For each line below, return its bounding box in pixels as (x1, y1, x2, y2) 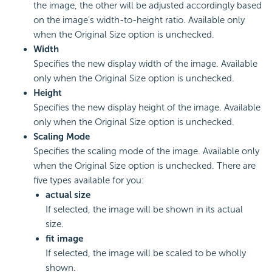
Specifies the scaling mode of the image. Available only (33, 145, 259, 157)
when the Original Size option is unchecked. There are (33, 160, 256, 171)
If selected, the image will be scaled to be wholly (46, 247, 246, 259)
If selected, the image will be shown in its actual (46, 203, 243, 215)
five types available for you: (33, 174, 144, 186)
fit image (46, 233, 83, 244)
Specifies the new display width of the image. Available (33, 58, 257, 69)
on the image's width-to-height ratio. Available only (33, 14, 245, 25)
